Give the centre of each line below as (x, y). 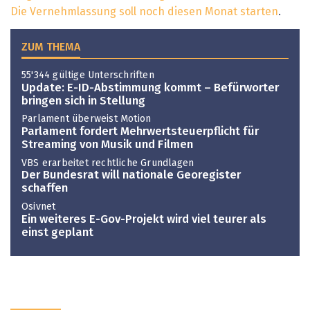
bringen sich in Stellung (83, 101)
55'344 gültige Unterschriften (88, 76)
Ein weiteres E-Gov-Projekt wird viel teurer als (144, 219)
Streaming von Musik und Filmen (107, 145)
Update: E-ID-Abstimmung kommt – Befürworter (150, 88)
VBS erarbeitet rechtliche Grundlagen (108, 163)
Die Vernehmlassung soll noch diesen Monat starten (144, 11)
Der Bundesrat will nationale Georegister (131, 176)
